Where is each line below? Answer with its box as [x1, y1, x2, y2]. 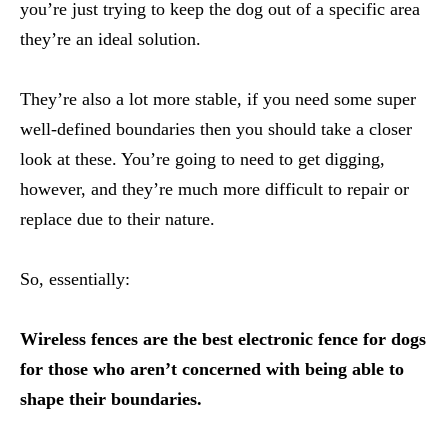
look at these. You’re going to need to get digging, [20, 148, 385, 169]
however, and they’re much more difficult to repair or [20, 178, 409, 199]
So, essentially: [20, 268, 130, 289]
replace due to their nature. [20, 208, 215, 229]
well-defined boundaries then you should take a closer [20, 118, 412, 139]
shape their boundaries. [20, 388, 202, 409]
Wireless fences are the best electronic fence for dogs [20, 328, 426, 349]
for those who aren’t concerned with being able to [20, 358, 404, 379]
